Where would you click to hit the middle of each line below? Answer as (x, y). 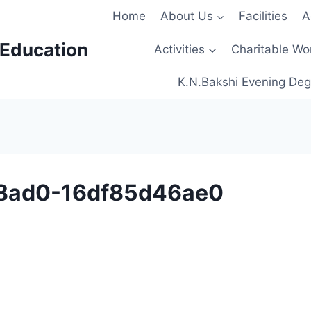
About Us (186, 16)
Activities (180, 49)
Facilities (263, 16)
